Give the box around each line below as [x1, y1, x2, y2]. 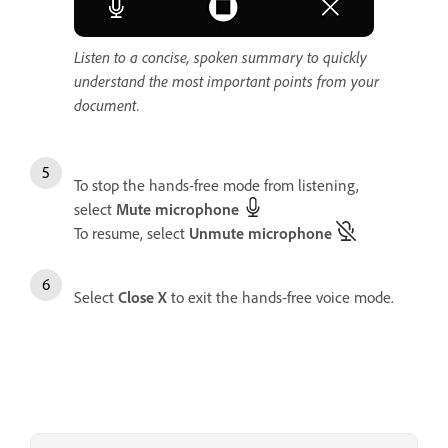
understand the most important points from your [74, 71, 379, 91]
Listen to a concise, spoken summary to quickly [74, 47, 367, 67]
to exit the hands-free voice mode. [167, 287, 394, 307]
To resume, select [74, 223, 189, 243]
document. [74, 95, 140, 115]
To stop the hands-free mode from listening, [74, 175, 359, 195]
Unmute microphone [189, 223, 332, 243]
